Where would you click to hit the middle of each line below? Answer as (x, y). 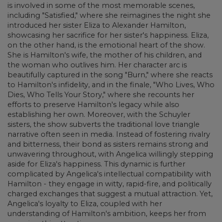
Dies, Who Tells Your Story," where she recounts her (101, 94)
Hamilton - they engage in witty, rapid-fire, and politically (110, 184)
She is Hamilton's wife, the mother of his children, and (105, 55)
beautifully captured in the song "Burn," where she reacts (110, 75)
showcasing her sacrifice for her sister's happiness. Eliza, (108, 35)
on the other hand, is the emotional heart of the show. (106, 45)
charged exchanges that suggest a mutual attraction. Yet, (110, 194)
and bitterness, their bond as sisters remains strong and (108, 144)
